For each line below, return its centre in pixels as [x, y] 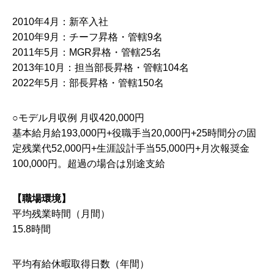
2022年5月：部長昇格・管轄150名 [88, 83]
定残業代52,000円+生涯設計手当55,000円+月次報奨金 [131, 148]
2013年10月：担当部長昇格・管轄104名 [101, 68]
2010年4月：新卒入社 [60, 22]
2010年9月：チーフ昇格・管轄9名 [87, 37]
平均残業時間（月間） [61, 214]
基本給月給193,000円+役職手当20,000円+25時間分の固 [134, 133]
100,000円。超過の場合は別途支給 [89, 164]
